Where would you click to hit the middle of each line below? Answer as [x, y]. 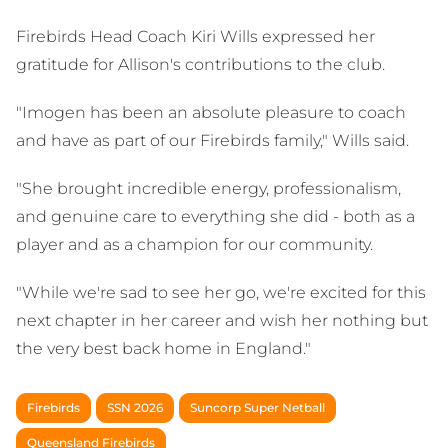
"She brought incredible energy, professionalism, [208, 188]
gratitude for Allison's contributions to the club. [200, 64]
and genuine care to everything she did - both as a [215, 216]
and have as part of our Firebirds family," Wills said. [216, 140]
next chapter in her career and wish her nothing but [222, 320]
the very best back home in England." [163, 348]
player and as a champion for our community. [194, 244]
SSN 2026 [135, 407]
